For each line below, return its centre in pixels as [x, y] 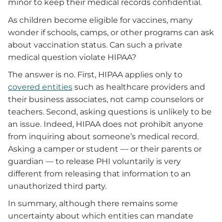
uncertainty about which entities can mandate [101, 216]
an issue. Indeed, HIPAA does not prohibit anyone [106, 124]
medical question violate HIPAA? [72, 57]
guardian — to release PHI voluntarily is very [94, 162]
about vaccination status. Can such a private [95, 45]
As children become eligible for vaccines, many [100, 20]
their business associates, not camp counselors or [106, 100]
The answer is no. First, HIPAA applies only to [95, 75]
